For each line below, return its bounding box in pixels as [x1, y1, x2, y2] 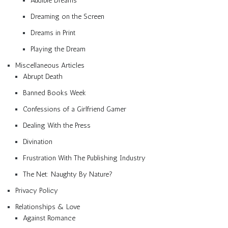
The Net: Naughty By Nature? [23, 169, 112, 179]
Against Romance [23, 213, 75, 222]
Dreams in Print [31, 28, 75, 37]
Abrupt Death [23, 72, 63, 81]
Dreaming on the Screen [31, 12, 104, 21]
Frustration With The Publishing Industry [23, 153, 146, 162]
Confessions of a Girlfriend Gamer [23, 104, 126, 113]
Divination [23, 137, 52, 146]
